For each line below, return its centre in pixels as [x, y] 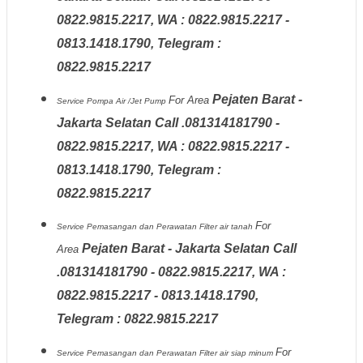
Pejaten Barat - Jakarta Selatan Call [189, 249]
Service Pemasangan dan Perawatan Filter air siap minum [166, 352]
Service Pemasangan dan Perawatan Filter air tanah [156, 227]
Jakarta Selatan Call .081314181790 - [168, 122]
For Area [190, 100]
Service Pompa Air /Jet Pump [112, 100]
